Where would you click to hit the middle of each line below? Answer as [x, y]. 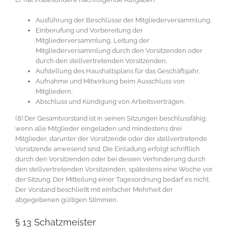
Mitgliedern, [54, 91]
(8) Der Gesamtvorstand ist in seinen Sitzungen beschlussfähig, [111, 118]
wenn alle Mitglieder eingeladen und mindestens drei [98, 128]
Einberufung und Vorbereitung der [89, 30]
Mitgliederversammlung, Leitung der [93, 40]
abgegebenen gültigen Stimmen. [66, 199]
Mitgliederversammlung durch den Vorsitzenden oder [119, 50]
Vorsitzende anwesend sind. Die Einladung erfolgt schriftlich [108, 149]
